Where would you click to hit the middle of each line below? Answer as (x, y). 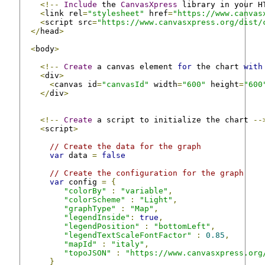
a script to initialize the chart (173, 119)
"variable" (144, 190)
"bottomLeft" (182, 226)
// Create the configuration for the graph (147, 173)
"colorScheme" (95, 199)
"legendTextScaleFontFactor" (128, 235)
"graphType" (90, 208)
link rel (64, 13)
